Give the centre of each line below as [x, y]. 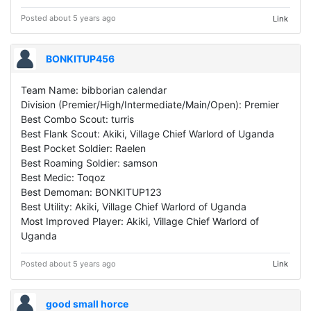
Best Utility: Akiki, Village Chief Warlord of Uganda [134, 206]
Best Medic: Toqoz [63, 177]
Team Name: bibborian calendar [94, 90]
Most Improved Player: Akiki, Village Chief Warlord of [140, 221]
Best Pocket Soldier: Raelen [83, 148]
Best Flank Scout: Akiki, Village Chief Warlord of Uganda [148, 133]
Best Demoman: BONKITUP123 [91, 192]
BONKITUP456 [81, 59]
